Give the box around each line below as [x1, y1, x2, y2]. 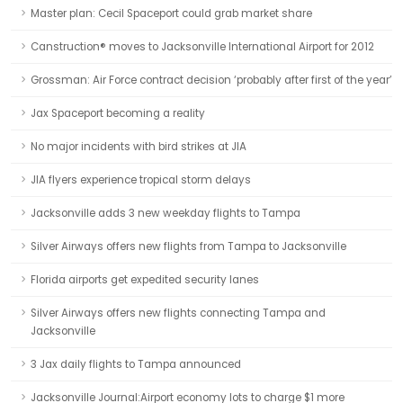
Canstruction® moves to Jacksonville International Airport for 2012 [31, 40, 374, 54]
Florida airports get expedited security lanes [31, 273, 259, 287]
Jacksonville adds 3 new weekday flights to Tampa [31, 206, 300, 220]
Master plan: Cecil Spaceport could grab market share [31, 6, 312, 21]
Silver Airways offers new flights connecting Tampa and [31, 306, 326, 320]
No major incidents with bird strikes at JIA [31, 139, 246, 154]
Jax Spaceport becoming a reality [31, 106, 205, 121]
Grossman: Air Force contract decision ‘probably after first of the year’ [31, 73, 392, 87]
